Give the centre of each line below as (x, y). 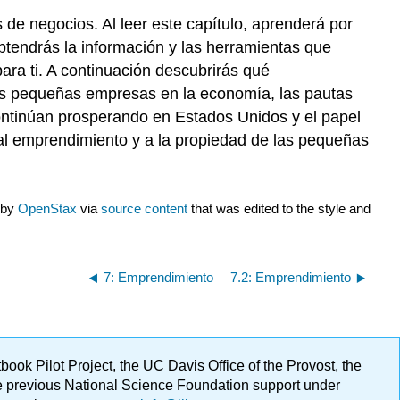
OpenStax (47, 208)
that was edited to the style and (279, 208)
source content (144, 208)
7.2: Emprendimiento (291, 277)
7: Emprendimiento (159, 277)
